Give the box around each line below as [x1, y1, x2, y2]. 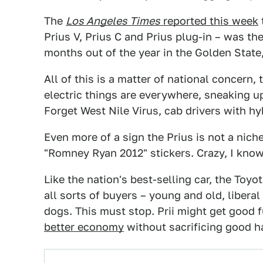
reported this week [160, 15, 258, 27]
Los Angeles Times [66, 15, 160, 27]
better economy [44, 221, 124, 233]
